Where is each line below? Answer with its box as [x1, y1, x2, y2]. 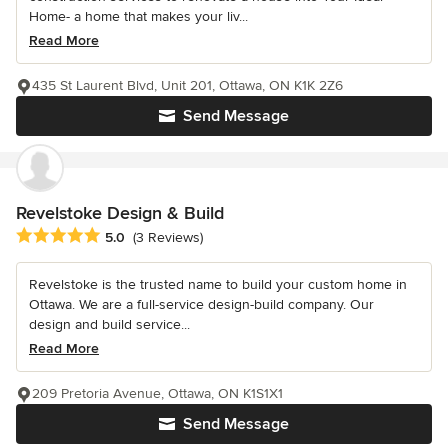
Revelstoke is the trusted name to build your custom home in [29, 276, 407, 294]
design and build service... [29, 316, 190, 334]
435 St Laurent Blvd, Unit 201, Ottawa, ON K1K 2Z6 [32, 77, 343, 95]
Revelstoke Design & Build [16, 202, 224, 225]
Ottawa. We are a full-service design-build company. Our [29, 296, 374, 314]
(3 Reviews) [133, 229, 203, 247]
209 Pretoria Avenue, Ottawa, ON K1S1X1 [32, 385, 283, 403]
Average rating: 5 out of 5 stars [15, 226, 229, 247]
